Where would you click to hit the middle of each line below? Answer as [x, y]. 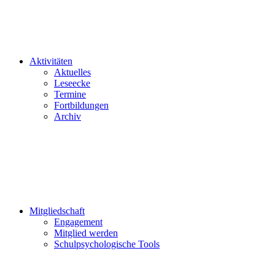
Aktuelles [72, 72]
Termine [70, 95]
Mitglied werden [86, 233]
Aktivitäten [51, 61]
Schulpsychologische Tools [107, 244]
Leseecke [72, 83]
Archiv [68, 117]
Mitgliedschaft [57, 211]
